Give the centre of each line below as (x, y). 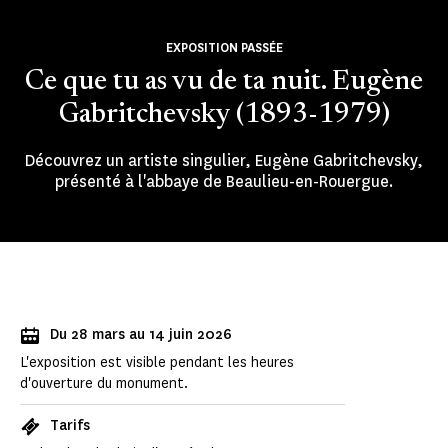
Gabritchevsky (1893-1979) (224, 115)
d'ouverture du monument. (105, 384)
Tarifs (70, 426)
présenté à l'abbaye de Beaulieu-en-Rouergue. (224, 182)
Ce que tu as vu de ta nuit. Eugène (224, 82)
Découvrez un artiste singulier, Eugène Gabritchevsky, (224, 161)
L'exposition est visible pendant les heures (157, 363)
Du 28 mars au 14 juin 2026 (141, 335)
